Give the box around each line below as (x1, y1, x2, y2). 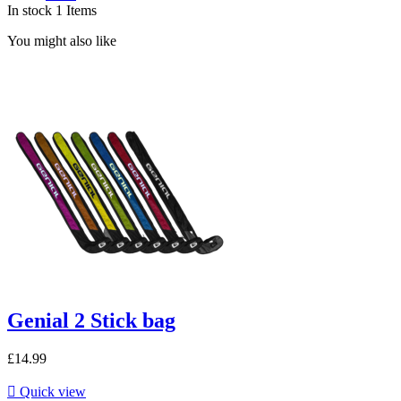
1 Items (55, 3, 97, 19)
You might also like (7, 33, 116, 49)
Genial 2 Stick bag (7, 309, 175, 333)
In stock (7, 3, 52, 19)
